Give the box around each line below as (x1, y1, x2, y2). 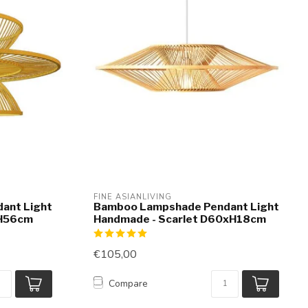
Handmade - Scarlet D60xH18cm (93, 212, 266, 225)
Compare (109, 277, 148, 291)
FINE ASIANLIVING (93, 191, 172, 202)
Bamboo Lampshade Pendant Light (93, 199, 279, 213)
